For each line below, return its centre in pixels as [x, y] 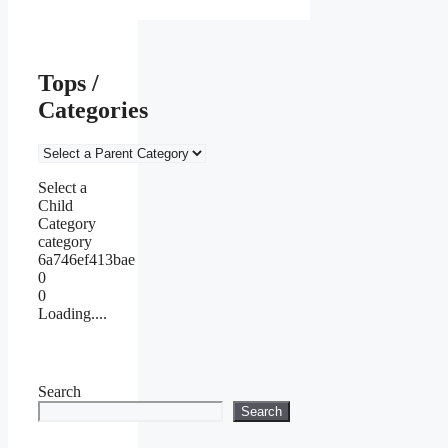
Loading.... [72, 313]
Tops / [68, 82]
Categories [93, 109]
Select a [62, 187]
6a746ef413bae [86, 259]
